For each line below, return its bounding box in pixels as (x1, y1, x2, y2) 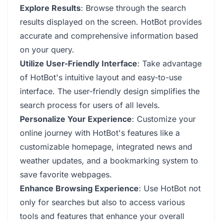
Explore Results (20, 3, 81, 13)
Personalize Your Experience (20, 114, 132, 124)
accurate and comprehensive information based (20, 31, 198, 41)
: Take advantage (137, 58, 202, 68)
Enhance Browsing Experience (20, 183, 139, 193)
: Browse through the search (81, 3, 186, 13)
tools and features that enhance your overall (20, 211, 184, 221)
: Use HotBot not (139, 183, 201, 193)
